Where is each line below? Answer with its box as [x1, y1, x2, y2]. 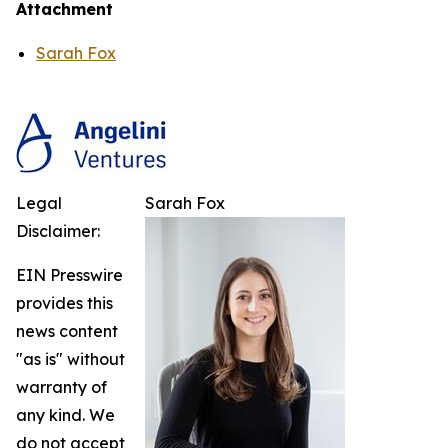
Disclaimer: [16, 221, 100, 241]
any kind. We [16, 405, 115, 425]
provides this [16, 293, 113, 313]
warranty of [16, 377, 107, 397]
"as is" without [16, 349, 125, 369]
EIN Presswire [16, 265, 123, 285]
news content [16, 321, 118, 341]
